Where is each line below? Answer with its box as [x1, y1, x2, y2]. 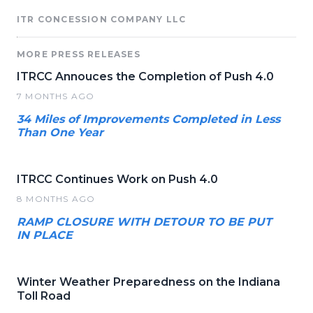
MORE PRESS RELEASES [17, 49, 140, 59]
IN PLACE [17, 228, 73, 242]
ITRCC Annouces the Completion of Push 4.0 [17, 70, 274, 83]
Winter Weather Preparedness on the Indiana [17, 275, 280, 289]
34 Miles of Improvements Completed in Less [17, 112, 280, 126]
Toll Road [17, 289, 71, 303]
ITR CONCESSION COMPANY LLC [17, 14, 187, 24]
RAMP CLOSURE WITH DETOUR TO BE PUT [17, 215, 272, 228]
